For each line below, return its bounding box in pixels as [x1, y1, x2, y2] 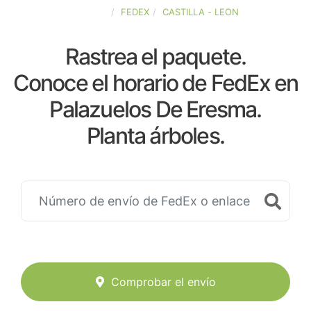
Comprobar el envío [110, 275, 216, 289]
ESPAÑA [72, 6, 108, 17]
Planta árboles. [87, 122, 224, 149]
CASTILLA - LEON [162, 6, 239, 17]
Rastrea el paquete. [65, 43, 246, 70]
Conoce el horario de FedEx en [12, 69, 299, 96]
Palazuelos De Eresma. [49, 96, 262, 123]
